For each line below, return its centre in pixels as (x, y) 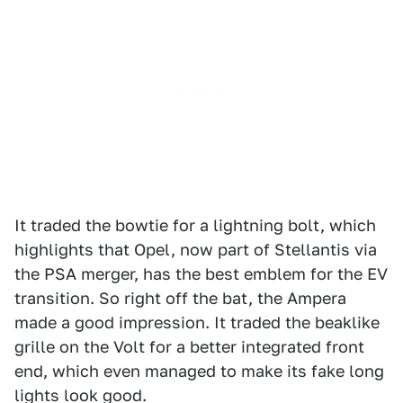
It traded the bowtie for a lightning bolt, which (195, 226)
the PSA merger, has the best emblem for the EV (201, 274)
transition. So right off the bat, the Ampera (180, 299)
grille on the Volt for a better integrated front (189, 347)
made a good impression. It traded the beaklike (197, 323)
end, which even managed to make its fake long (199, 372)
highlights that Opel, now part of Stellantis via (196, 250)
